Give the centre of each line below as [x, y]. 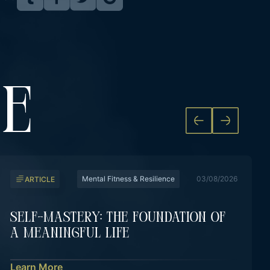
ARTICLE [40, 179]
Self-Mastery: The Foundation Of [118, 218]
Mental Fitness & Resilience [128, 179]
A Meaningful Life [70, 234]
